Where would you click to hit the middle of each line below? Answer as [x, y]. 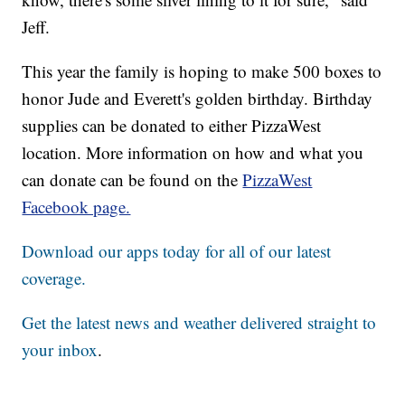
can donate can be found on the [132, 180]
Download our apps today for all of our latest [177, 251]
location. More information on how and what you [193, 153]
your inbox [60, 350]
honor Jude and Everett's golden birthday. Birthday [198, 99]
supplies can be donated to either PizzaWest [172, 126]
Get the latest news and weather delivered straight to [199, 323]
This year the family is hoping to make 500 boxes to [202, 71]
